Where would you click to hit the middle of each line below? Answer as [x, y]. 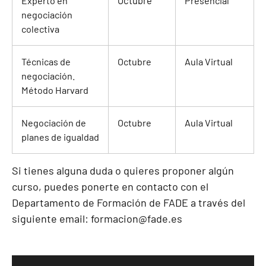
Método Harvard [55, 90]
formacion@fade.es [137, 219]
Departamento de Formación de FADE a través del [129, 203]
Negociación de [54, 123]
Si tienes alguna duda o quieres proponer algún [123, 171]
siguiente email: [51, 219]
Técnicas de [46, 62]
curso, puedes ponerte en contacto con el [110, 187]
